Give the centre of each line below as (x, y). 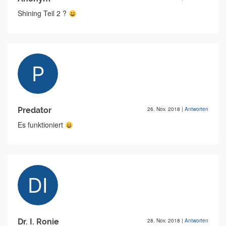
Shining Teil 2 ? (43, 13)
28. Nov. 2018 (164, 221)
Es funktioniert (41, 125)
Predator (35, 110)
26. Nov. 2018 (164, 109)
